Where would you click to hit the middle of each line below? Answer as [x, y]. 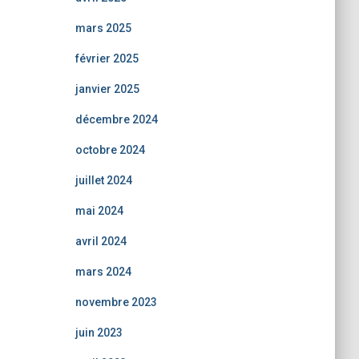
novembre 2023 [116, 302]
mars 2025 [103, 28]
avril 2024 [101, 241]
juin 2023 [99, 333]
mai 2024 [99, 211]
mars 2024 [103, 272]
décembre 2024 [116, 119]
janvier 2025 [107, 89]
